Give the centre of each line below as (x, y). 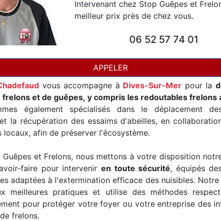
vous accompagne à (81, 85)
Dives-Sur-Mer (152, 85)
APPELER (110, 68)
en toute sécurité (136, 168)
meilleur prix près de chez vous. (134, 16)
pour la (199, 85)
